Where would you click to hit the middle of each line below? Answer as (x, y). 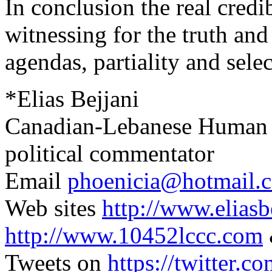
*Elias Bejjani (72, 99)
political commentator (110, 153)
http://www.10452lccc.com (134, 235)
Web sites (53, 208)
